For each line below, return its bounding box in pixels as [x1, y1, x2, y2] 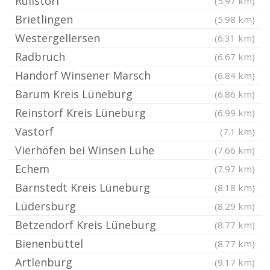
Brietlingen [15, 12, 73, 27]
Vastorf [15, 124, 54, 139]
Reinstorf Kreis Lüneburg [15, 105, 146, 120]
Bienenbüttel [15, 236, 83, 251]
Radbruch [15, 49, 65, 64]
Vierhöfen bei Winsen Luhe [15, 143, 154, 157]
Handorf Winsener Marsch [15, 68, 151, 83]
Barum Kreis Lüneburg [15, 87, 133, 101]
